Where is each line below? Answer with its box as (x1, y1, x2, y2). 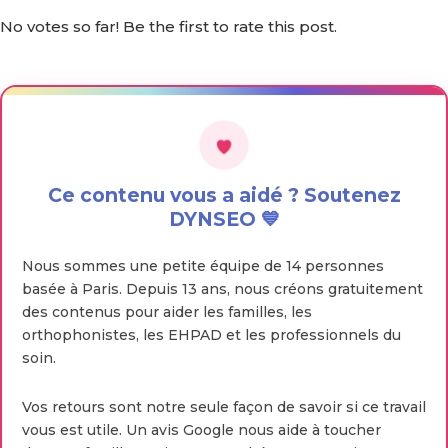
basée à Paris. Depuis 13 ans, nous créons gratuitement (22, 280, 423, 299)
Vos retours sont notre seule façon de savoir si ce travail (22, 398, 426, 417)
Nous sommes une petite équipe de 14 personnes (22, 257, 384, 276)
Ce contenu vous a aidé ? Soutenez (47, 183, 401, 208)
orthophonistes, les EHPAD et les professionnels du (22, 326, 401, 345)
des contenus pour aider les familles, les (22, 303, 312, 322)
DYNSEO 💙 (168, 207, 280, 232)
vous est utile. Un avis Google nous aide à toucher (22, 421, 381, 440)
